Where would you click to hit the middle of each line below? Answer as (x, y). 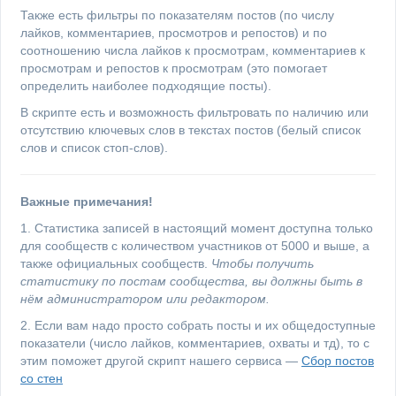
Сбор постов (338, 361)
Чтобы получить (263, 263)
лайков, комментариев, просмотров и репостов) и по (174, 33)
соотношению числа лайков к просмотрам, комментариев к (193, 50)
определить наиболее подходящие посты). (146, 86)
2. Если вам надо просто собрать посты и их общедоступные (198, 325)
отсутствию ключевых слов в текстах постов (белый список (190, 130)
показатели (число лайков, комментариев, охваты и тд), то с (195, 343)
